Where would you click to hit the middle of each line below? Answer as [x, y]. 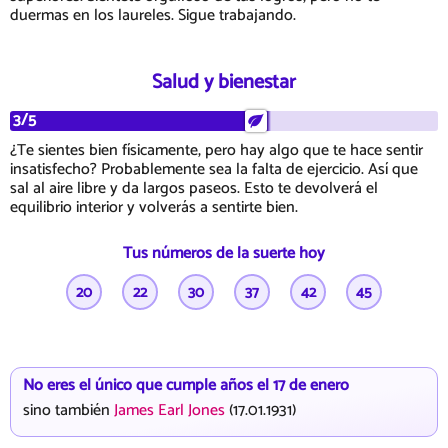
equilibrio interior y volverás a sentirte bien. [154, 207]
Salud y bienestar [224, 82]
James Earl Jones [169, 410]
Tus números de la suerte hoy [224, 253]
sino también [68, 410]
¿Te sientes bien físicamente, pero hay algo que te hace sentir [216, 150]
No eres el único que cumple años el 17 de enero [186, 385]
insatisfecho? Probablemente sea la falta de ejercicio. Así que [214, 169]
